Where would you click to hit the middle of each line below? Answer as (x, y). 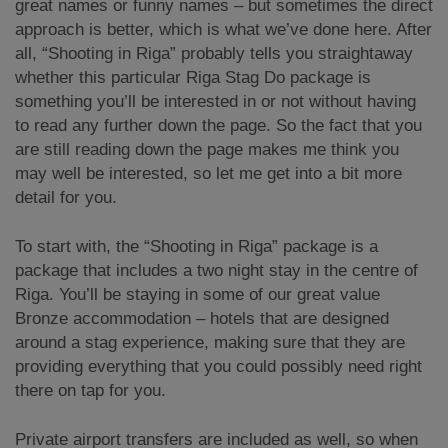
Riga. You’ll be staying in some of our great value (197, 294)
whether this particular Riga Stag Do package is (193, 77)
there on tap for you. (90, 390)
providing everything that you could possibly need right (218, 366)
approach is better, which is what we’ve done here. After (223, 29)
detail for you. (66, 197)
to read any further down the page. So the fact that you (218, 125)
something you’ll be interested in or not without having (215, 101)
